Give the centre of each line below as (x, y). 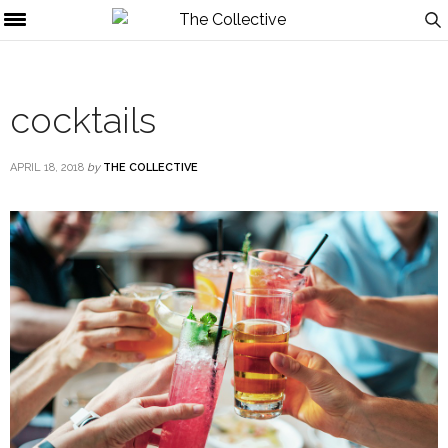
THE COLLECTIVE (150, 167)
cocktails (83, 120)
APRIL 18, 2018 (47, 167)
